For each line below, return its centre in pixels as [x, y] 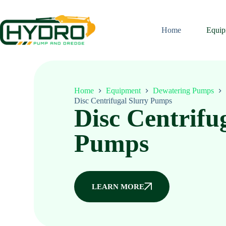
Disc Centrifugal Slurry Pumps [123, 100]
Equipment [124, 91]
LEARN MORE [118, 186]
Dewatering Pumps [184, 91]
